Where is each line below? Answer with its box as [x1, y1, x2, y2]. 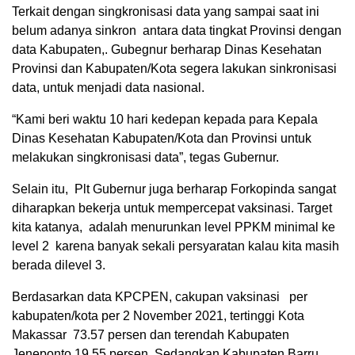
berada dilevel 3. [12, 258, 105, 273]
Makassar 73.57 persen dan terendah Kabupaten [12, 328, 289, 342]
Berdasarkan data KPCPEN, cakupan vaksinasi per [12, 290, 307, 304]
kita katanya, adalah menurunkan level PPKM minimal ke [12, 220, 335, 235]
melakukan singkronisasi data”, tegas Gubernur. [12, 151, 279, 165]
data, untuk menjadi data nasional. [12, 81, 204, 95]
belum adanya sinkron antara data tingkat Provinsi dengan [12, 24, 342, 38]
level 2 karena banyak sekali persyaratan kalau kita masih [12, 239, 339, 254]
